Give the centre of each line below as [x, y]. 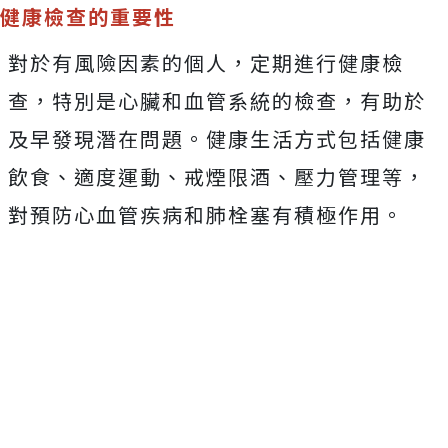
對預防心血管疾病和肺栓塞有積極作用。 [206, 214]
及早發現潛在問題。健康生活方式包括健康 [217, 138]
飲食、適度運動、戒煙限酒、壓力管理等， [217, 176]
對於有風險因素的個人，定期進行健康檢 [206, 62]
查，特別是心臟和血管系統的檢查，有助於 [217, 100]
